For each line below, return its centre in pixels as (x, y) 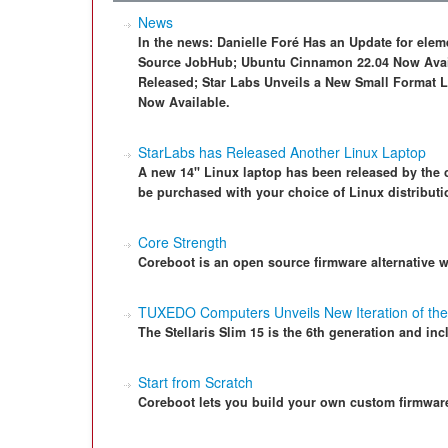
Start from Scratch (195, 382)
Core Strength (182, 242)
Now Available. (184, 102)
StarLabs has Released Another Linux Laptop (282, 152)
